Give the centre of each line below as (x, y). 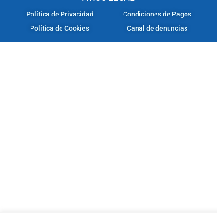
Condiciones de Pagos (157, 14)
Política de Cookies (60, 28)
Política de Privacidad (60, 14)
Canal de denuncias (157, 28)
